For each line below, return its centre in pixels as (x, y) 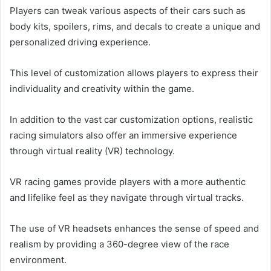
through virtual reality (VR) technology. (92, 151)
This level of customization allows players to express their (134, 73)
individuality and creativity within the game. (102, 88)
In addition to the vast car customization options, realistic (131, 119)
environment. (38, 260)
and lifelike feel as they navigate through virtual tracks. (127, 197)
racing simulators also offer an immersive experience (123, 135)
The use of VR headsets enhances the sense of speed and (134, 228)
